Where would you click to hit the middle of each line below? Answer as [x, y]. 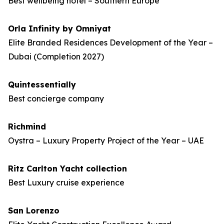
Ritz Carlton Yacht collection [67, 168]
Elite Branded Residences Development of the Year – [110, 42]
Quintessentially [42, 84]
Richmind [27, 126]
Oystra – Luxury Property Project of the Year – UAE [106, 140]
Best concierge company [56, 98]
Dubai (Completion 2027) [56, 56]
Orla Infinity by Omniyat [59, 28]
